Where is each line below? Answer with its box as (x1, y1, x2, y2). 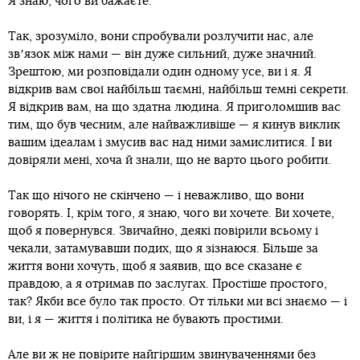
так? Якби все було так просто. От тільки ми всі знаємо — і (8, 296, 347, 309)
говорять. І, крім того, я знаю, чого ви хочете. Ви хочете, (8, 207, 334, 220)
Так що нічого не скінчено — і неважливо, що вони (8, 190, 304, 202)
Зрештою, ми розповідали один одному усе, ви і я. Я (8, 66, 312, 79)
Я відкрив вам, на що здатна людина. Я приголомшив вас (8, 101, 341, 114)
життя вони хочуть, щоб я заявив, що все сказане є (8, 260, 302, 273)
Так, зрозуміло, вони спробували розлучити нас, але (8, 31, 313, 43)
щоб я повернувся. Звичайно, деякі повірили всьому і (8, 225, 318, 238)
